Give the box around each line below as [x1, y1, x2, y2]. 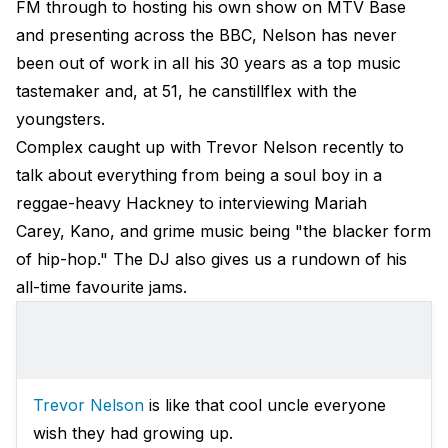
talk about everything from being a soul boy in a [16, 165, 382, 186]
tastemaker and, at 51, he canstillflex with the [16, 81, 357, 102]
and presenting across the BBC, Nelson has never [16, 25, 397, 46]
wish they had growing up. [33, 423, 233, 444]
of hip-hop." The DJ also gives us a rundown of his [16, 249, 407, 270]
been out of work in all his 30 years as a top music [16, 53, 401, 74]
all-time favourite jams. [16, 277, 187, 298]
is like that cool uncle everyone [144, 395, 386, 416]
